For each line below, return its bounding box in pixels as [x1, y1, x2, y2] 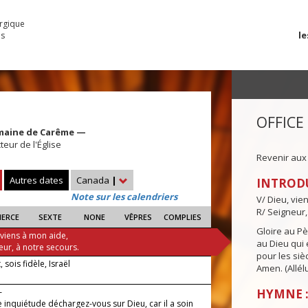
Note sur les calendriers [71, 190, 177, 203]
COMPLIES [163, 212, 201, 223]
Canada [76, 174, 111, 187]
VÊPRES [124, 212, 153, 223]
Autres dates [10, 174, 63, 187]
